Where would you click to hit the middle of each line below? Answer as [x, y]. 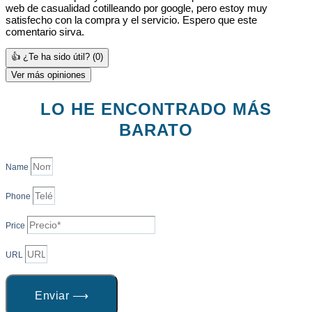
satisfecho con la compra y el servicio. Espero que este [131, 19]
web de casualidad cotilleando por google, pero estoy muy [136, 8]
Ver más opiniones [48, 75]
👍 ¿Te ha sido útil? [52, 56]
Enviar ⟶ [62, 295]
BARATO [156, 130]
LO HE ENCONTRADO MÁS [156, 109]
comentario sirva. [45, 31]
